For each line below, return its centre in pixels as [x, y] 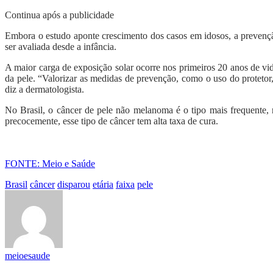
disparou [74, 185]
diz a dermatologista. [44, 90]
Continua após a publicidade [59, 15]
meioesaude [27, 256]
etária [103, 185]
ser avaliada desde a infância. [61, 47]
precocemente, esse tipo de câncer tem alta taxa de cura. [112, 121]
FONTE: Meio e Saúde [50, 164]
